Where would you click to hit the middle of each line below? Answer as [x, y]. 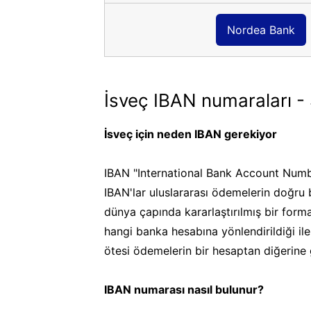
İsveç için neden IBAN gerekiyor [191, 134]
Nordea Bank [261, 30]
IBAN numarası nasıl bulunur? [184, 289]
